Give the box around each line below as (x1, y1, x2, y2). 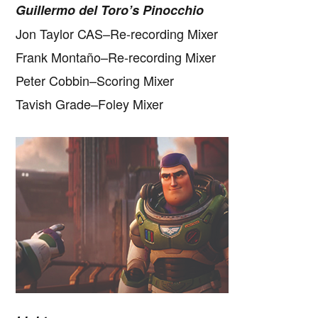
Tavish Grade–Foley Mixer (16, 94, 164, 114)
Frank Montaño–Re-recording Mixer (16, 48, 216, 67)
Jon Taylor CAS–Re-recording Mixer (16, 24, 219, 43)
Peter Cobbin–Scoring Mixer (16, 71, 175, 90)
